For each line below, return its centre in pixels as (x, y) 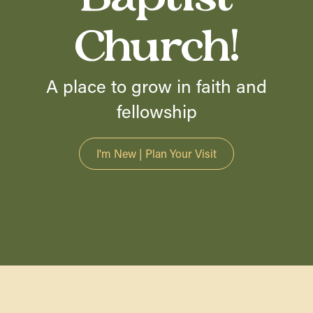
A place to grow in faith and (156, 86)
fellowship (156, 111)
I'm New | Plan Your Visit (156, 153)
